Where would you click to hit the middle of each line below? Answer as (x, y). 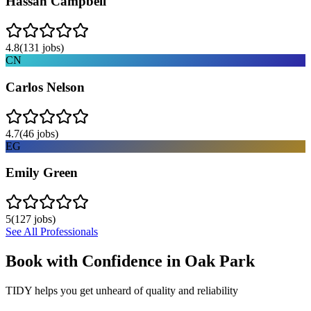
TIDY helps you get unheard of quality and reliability (122, 290)
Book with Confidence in (95, 261)
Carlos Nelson (45, 87)
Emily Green (42, 173)
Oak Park (220, 261)
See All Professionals (52, 232)
